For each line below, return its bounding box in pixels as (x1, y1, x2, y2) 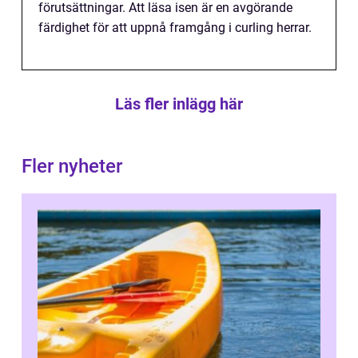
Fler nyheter (22, 155, 122, 177)
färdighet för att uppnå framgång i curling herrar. (38, 20, 312, 35)
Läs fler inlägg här (115, 94, 243, 113)
